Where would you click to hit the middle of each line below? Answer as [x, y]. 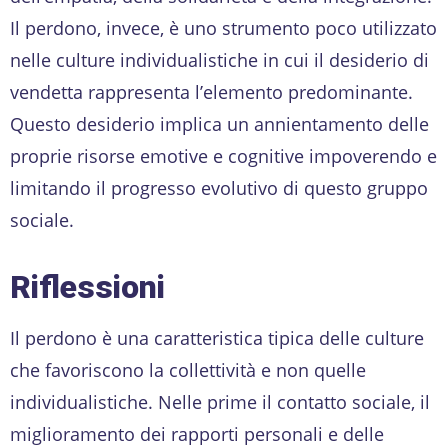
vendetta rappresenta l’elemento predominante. [211, 91]
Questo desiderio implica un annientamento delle [219, 123]
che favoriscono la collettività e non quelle [188, 369]
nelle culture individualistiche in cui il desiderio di [219, 59]
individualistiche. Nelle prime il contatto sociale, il [220, 401]
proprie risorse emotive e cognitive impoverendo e [223, 155]
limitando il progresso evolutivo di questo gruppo [219, 187]
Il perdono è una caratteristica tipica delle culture [217, 337]
